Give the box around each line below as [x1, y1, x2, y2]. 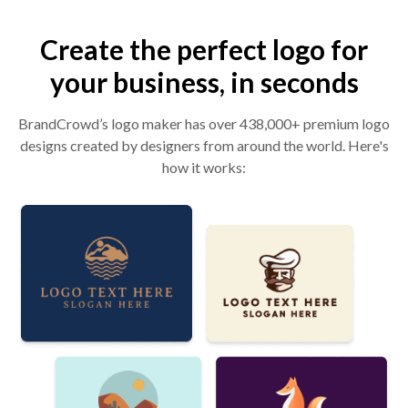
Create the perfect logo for [40, 33, 368, 66]
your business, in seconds [49, 66, 359, 98]
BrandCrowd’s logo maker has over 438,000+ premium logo [18, 115, 390, 132]
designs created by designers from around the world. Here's [19, 137, 389, 154]
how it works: [162, 158, 246, 176]
